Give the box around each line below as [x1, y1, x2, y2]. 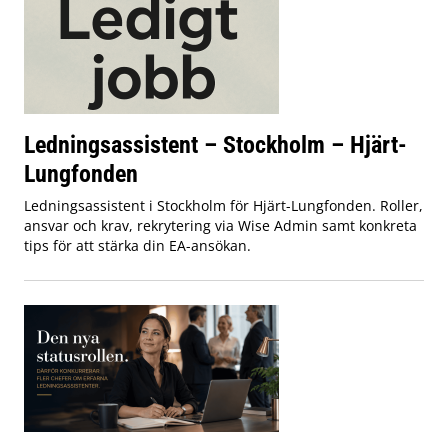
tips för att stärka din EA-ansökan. [24, 236, 251, 256]
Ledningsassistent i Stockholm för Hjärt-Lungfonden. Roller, [24, 196, 423, 216]
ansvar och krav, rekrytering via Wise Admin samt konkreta [24, 216, 417, 236]
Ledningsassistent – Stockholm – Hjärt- [24, 130, 407, 160]
